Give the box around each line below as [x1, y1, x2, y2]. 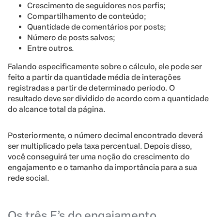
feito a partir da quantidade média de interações [8, 72, 181, 82]
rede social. [8, 173, 49, 183]
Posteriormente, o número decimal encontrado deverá [8, 130, 203, 140]
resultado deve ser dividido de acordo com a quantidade [8, 93, 209, 103]
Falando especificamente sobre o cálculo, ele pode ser [8, 62, 202, 71]
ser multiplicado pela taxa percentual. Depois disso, [8, 141, 192, 151]
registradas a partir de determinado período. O [8, 83, 175, 93]
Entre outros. [27, 43, 74, 53]
